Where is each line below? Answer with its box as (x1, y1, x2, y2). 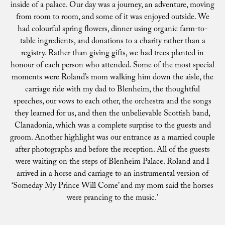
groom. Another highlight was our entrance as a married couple (10, 132, 215, 146)
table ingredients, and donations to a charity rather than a (20, 35, 205, 49)
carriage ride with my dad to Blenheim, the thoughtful (25, 83, 200, 97)
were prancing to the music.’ (67, 192, 158, 206)
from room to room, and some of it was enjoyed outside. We (16, 11, 209, 25)
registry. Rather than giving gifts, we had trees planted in (21, 47, 204, 61)
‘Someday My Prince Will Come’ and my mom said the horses (12, 180, 213, 194)
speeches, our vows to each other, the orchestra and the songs (14, 95, 211, 109)
